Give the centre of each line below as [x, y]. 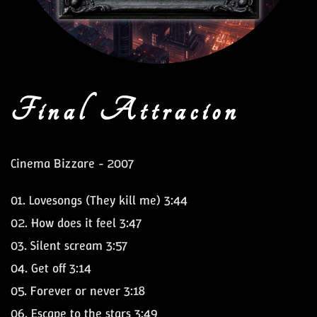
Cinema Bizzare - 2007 [72, 163]
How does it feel [74, 223]
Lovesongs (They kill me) [97, 200]
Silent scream [67, 246]
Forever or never [75, 291]
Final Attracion [125, 111]
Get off [50, 268]
